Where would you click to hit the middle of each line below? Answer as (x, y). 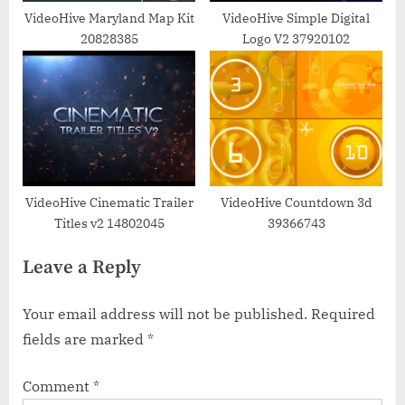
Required (343, 314)
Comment (58, 386)
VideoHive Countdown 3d (296, 203)
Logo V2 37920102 (296, 39)
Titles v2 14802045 (109, 224)
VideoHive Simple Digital (296, 19)
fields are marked (85, 339)
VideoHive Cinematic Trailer (109, 203)
